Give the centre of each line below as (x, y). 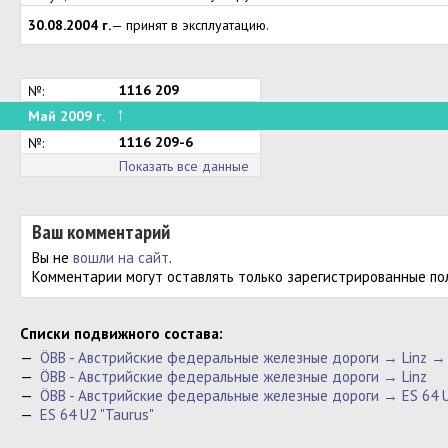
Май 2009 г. (66, 116)
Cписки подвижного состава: (121, 333)
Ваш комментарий (101, 232)
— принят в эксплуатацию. (190, 25)
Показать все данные (184, 166)
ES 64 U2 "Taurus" (97, 414)
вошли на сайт (121, 257)
